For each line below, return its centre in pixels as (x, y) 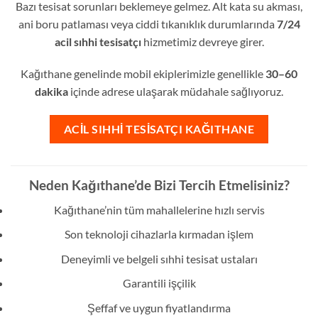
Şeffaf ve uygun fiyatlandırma (159, 308)
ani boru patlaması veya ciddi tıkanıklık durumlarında (147, 23)
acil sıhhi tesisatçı (98, 41)
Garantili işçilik (159, 283)
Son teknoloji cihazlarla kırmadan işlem (159, 234)
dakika (51, 92)
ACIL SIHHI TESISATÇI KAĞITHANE (159, 129)
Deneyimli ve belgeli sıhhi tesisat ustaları (159, 258)
